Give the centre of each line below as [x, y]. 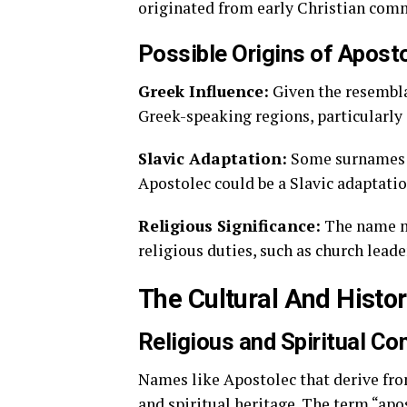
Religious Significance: [229, 226]
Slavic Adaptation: [213, 159]
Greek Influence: [203, 92]
